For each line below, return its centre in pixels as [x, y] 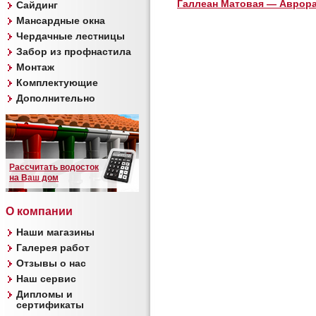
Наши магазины [55, 232]
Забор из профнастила [74, 51]
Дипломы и [44, 294]
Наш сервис [46, 279]
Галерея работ [53, 248]
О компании [39, 211]
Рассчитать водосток [54, 167]
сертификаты [50, 305]
